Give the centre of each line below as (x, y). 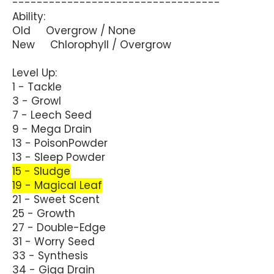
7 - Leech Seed (52, 115)
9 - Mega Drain (52, 129)
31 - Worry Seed (54, 241)
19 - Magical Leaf (57, 185)
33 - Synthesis (50, 255)
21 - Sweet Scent (56, 199)
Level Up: (35, 72)
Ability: (29, 16)
